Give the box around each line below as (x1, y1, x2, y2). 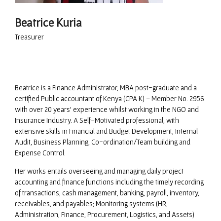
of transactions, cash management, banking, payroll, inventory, (15, 188, 199, 197)
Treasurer (15, 33, 44, 41)
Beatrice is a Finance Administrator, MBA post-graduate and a (15, 83, 197, 92)
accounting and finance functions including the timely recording (15, 178, 204, 186)
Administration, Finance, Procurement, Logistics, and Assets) (15, 210, 194, 219)
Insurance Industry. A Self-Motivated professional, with (15, 116, 179, 125)
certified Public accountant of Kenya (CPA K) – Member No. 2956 (15, 94, 204, 103)
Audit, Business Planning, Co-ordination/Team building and (15, 138, 190, 147)
